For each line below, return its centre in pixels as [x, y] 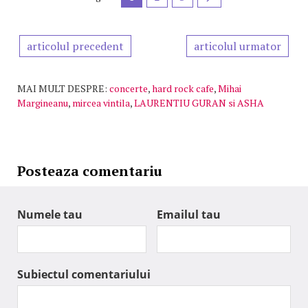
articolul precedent [75, 46]
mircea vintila [101, 102]
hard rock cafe [183, 88]
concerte [129, 88]
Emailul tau [189, 214]
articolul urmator [238, 46]
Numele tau [50, 214]
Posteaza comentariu [90, 170]
